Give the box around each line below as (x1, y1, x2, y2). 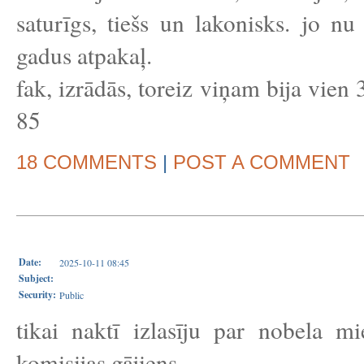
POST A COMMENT (173, 151, 350, 173)
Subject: (19, 271, 54, 285)
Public (59, 288, 84, 301)
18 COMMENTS (16, 151, 157, 173)
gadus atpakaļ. (16, 39, 152, 71)
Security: (19, 288, 56, 301)
